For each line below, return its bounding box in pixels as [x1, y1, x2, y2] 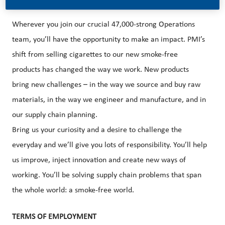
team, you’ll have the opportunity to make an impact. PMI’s [12, 36, 205, 44]
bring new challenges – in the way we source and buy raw [12, 81, 200, 89]
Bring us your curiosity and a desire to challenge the [12, 126, 182, 135]
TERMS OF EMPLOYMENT [12, 213, 96, 221]
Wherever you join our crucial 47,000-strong [12, 21, 159, 29]
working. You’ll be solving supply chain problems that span [12, 171, 201, 180]
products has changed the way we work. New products [12, 66, 189, 74]
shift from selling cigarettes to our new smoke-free [12, 51, 178, 59]
